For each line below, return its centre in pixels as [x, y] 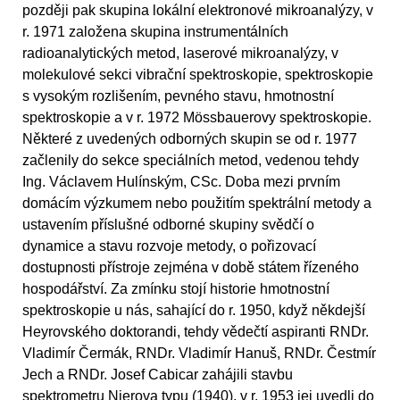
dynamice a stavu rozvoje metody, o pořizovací [169, 246]
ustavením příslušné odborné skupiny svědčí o [168, 224]
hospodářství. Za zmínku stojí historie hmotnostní [176, 288]
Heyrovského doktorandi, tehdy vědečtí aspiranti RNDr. [196, 331]
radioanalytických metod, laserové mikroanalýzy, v [180, 53]
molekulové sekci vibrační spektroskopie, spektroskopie [198, 74]
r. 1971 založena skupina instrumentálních [155, 31]
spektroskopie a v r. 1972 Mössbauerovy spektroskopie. [197, 117]
